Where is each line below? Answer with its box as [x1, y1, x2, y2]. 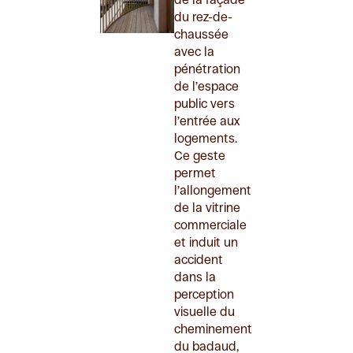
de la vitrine [173, 199, 240, 215]
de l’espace [173, 78, 239, 94]
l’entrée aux [173, 113, 240, 128]
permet [173, 165, 216, 180]
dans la [173, 269, 216, 284]
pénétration [173, 61, 240, 76]
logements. [173, 130, 237, 146]
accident [173, 251, 223, 267]
